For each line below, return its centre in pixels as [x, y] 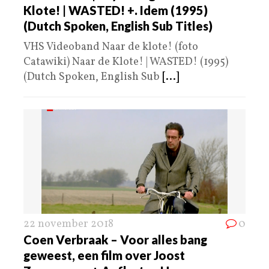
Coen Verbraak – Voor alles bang [115, 240]
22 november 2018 [68, 225]
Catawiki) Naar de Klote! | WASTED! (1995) [126, 62]
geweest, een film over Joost [104, 255]
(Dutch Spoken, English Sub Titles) [118, 26]
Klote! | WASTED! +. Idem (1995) [116, 11]
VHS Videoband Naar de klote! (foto [111, 47]
